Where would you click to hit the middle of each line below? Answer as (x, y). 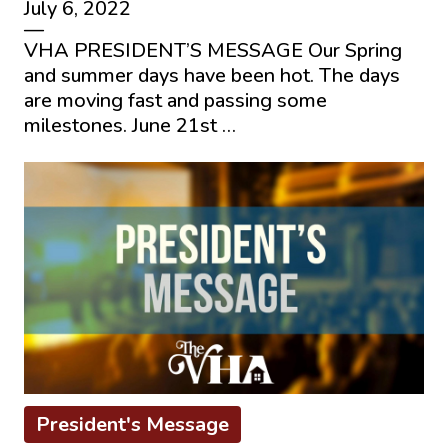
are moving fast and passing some (175, 100)
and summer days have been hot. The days (212, 75)
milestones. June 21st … (130, 125)
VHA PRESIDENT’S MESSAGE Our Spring (213, 50)
